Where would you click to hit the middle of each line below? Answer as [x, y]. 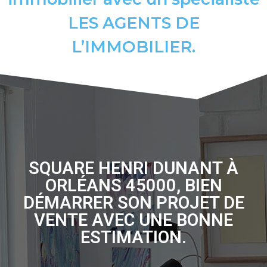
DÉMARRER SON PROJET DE [133, 203]
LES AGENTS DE [133, 23]
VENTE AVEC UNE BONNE [133, 220]
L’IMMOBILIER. [133, 47]
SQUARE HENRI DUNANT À [133, 168]
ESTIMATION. [133, 237]
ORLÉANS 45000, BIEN [133, 186]
